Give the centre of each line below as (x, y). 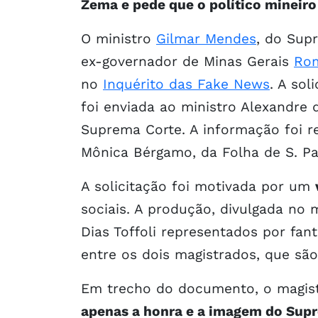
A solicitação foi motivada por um (198, 186)
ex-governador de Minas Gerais (187, 61)
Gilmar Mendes (206, 38)
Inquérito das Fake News (186, 84)
